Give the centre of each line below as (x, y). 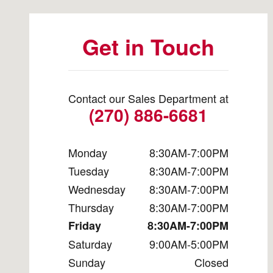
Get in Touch (148, 46)
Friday (85, 225)
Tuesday (89, 170)
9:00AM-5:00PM (189, 243)
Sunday (87, 262)
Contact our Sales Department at (148, 98)
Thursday (91, 207)
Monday (88, 152)
